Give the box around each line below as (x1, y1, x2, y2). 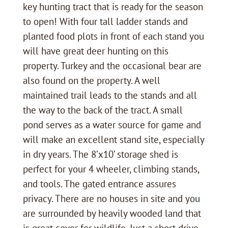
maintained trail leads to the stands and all (22, 89, 197, 101)
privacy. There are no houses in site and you (22, 192, 200, 205)
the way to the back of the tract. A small (22, 103, 183, 116)
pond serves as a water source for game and (22, 118, 201, 131)
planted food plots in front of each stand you (22, 30, 204, 42)
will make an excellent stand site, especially (22, 133, 204, 146)
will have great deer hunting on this (22, 44, 168, 57)
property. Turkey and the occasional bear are (22, 59, 202, 72)
